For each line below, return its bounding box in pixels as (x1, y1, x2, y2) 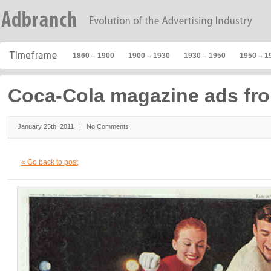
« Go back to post (21, 158, 78, 166)
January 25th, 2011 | (18, 123, 87, 130)
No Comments (87, 123, 129, 130)
